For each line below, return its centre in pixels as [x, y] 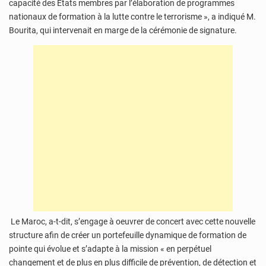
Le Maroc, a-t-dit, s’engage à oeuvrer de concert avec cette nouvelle [132, 221]
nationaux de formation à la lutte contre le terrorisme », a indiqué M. [132, 17]
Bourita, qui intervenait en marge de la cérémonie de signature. [123, 31]
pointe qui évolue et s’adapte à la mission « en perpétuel [110, 248]
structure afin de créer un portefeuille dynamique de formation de [128, 235]
